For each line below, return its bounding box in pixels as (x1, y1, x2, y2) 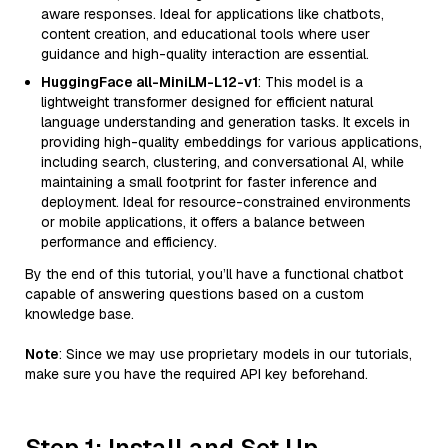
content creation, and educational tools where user (41, 25, 370, 43)
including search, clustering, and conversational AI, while (41, 153, 404, 171)
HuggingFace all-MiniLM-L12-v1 (41, 73, 258, 91)
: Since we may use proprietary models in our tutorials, (59, 345, 412, 363)
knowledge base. (25, 305, 134, 323)
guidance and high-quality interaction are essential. (41, 45, 369, 63)
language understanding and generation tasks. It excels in (41, 113, 410, 131)
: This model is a (258, 73, 363, 91)
